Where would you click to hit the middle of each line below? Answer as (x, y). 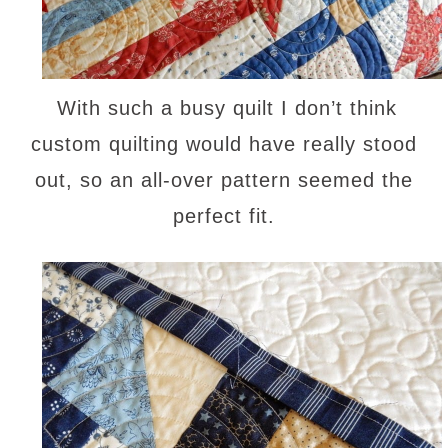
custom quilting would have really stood (224, 143)
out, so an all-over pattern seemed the (224, 179)
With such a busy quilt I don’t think (227, 107)
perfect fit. (224, 215)
